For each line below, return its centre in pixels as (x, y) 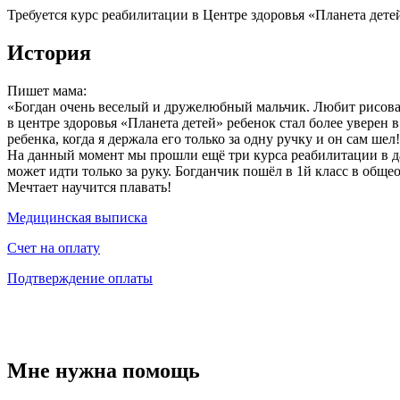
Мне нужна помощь (104, 370)
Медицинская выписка (77, 218)
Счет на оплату (54, 248)
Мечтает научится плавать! (89, 187)
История (49, 53)
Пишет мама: (47, 91)
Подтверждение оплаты (80, 279)
